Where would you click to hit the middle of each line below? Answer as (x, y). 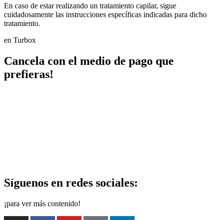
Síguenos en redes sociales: (71, 182)
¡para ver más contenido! (42, 203)
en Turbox (20, 40)
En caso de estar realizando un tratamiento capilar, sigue (90, 6)
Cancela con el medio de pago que (89, 61)
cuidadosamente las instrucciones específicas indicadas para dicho (105, 15)
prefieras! (29, 74)
